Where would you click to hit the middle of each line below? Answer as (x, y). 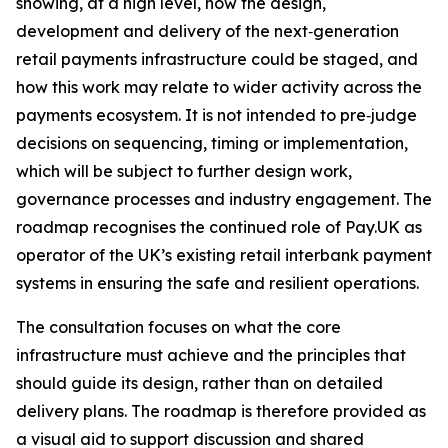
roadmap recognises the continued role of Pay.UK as (219, 227)
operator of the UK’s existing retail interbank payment (224, 255)
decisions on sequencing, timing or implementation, (212, 143)
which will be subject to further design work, (184, 171)
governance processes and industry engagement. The (224, 199)
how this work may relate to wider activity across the (219, 87)
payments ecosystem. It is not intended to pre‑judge (216, 115)
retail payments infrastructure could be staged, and (217, 59)
